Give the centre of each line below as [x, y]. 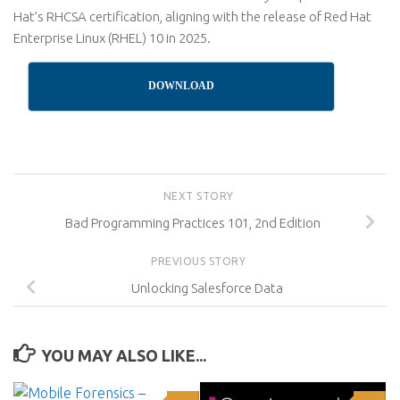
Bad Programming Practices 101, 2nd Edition [193, 222]
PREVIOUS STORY [200, 261]
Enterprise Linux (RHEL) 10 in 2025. [112, 38]
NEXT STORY [200, 196]
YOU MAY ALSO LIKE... [123, 355]
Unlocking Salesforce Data [207, 287]
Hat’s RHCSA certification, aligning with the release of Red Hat [192, 17]
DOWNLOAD [182, 86]
